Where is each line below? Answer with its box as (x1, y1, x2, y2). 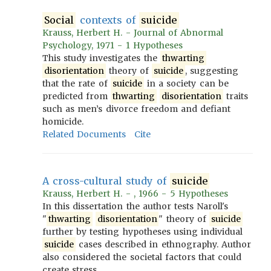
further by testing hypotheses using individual (42, 226, 243, 237)
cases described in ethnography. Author (75, 239, 251, 250)
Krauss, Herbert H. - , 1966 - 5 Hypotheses (42, 188, 228, 199)
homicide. (42, 116, 83, 127)
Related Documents (42, 129, 126, 140)
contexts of (76, 14, 140, 26)
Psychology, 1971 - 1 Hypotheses (42, 40, 183, 51)
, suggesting (184, 65, 239, 76)
